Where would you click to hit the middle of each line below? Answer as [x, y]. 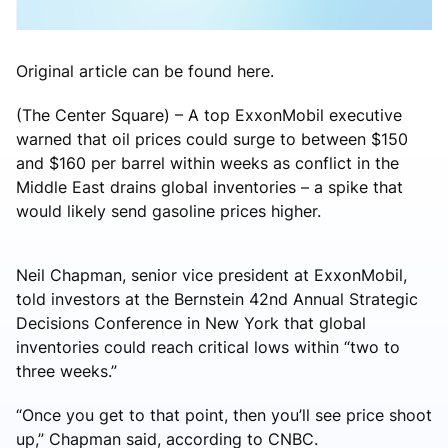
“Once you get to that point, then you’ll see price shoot [224, 414]
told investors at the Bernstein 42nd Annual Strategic [217, 298]
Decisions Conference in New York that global [191, 322]
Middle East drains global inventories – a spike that [209, 186]
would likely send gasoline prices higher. [168, 210]
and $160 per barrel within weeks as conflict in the [207, 162]
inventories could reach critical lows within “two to [208, 346]
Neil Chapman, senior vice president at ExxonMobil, [211, 274]
